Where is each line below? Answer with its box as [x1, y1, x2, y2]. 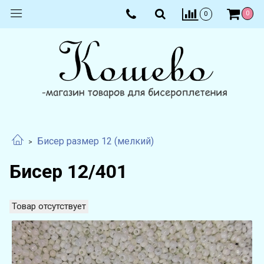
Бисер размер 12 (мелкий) [37, 136, 154, 147]
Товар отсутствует [12, 200, 86, 212]
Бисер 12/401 [9, 160, 127, 183]
